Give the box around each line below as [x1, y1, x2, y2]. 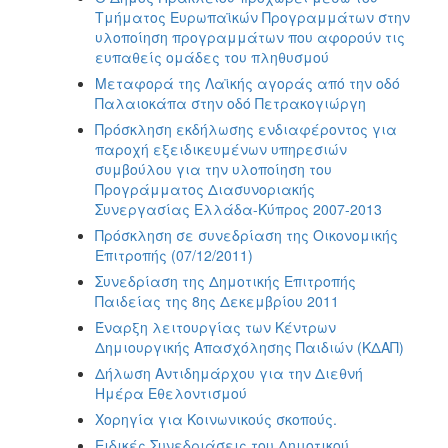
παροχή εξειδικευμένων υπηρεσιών [95, 138, 347, 159]
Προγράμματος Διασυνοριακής [95, 178, 315, 199]
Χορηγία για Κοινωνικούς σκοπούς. [95, 408, 337, 429]
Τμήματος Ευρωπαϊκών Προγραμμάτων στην [95, 6, 410, 27]
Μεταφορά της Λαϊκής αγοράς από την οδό [95, 72, 400, 93]
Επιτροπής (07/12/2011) [95, 244, 253, 265]
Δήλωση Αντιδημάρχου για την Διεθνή [95, 362, 363, 383]
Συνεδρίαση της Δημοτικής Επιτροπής [95, 270, 356, 291]
